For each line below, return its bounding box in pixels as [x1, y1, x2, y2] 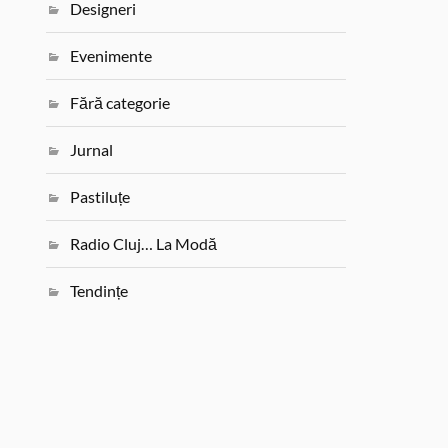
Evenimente [70, 46, 153, 65]
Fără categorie [70, 93, 171, 112]
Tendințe [70, 281, 129, 300]
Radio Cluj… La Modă [70, 234, 218, 253]
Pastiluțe [70, 187, 131, 206]
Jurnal [70, 140, 114, 159]
